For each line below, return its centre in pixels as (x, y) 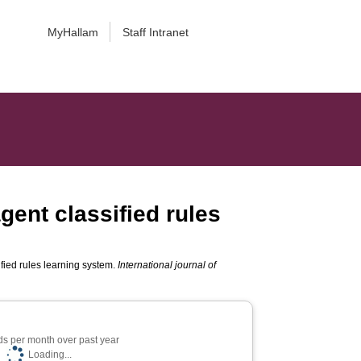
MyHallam (73, 32)
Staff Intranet (155, 32)
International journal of (167, 265)
